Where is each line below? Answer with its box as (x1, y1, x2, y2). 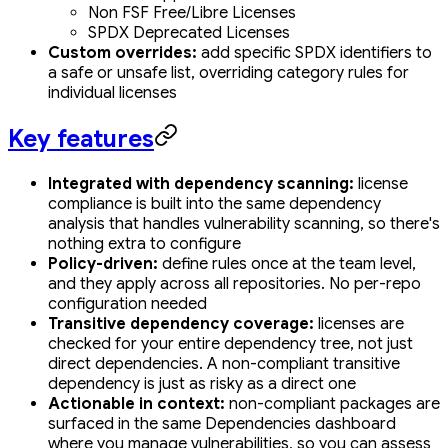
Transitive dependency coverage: (48, 314, 314, 335)
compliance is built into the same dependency (48, 194, 381, 215)
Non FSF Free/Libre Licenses (88, 3, 296, 24)
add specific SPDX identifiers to (197, 43, 432, 64)
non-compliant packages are (225, 394, 440, 415)
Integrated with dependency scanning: (48, 174, 354, 195)
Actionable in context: (48, 394, 225, 415)
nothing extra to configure (48, 234, 241, 255)
